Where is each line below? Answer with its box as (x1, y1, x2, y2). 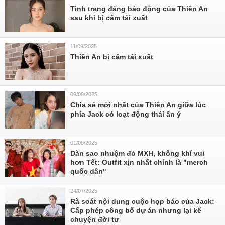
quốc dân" (70, 167, 106, 175)
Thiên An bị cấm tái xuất (70, 53, 153, 61)
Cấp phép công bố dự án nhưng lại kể (70, 206, 201, 214)
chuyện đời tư (70, 215, 119, 223)
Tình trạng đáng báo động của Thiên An (70, 5, 208, 13)
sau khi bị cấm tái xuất (70, 14, 148, 22)
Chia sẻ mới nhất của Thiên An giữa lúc (70, 101, 206, 109)
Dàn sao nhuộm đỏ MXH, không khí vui (70, 149, 204, 157)
